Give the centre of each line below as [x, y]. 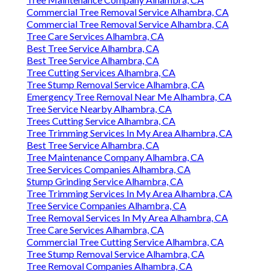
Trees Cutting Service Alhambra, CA [101, 121]
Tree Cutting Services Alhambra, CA [101, 73]
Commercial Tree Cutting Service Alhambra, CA [125, 242]
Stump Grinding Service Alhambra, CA [105, 181]
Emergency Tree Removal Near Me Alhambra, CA [129, 97]
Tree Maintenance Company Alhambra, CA [115, 157]
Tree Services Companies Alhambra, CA [109, 169]
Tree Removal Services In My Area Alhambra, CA [127, 218]
